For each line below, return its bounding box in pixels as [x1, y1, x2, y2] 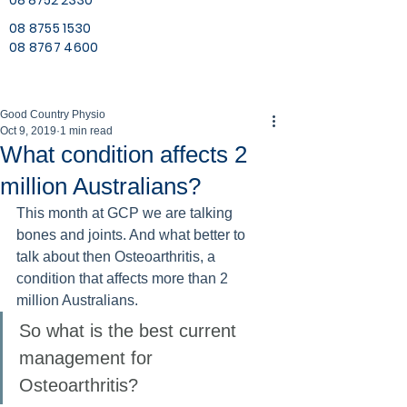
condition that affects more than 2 [16, 271, 232, 286]
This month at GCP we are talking [16, 205, 236, 221]
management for [19, 348, 158, 368]
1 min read [60, 124, 113, 137]
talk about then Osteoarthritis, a [16, 249, 219, 264]
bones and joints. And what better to [16, 227, 249, 243]
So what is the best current [19, 321, 242, 341]
